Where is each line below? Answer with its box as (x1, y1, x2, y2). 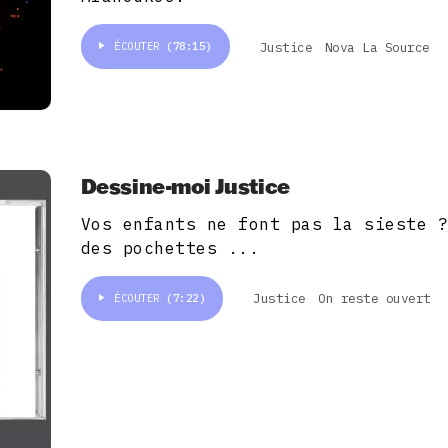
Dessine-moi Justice (80, 171, 290, 199)
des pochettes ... (80, 237, 260, 258)
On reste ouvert (318, 290, 431, 308)
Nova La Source (324, 38, 430, 56)
